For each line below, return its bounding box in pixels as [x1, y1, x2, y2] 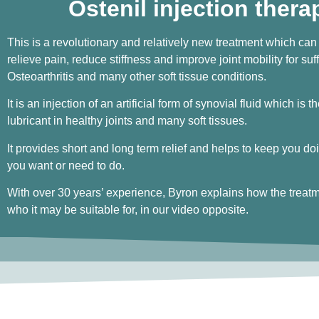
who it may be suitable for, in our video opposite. [7, 204, 249, 216]
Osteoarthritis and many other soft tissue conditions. [7, 70, 269, 83]
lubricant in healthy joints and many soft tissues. [7, 115, 250, 127]
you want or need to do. [7, 159, 127, 172]
